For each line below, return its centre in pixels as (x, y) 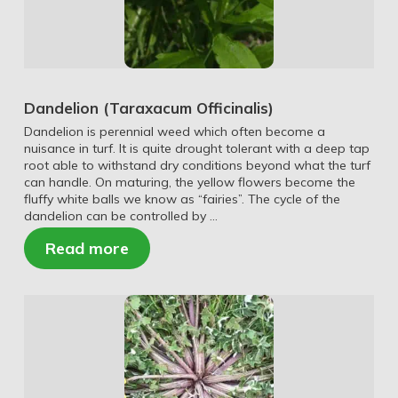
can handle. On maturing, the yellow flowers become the (189, 182)
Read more (87, 249)
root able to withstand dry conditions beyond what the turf (197, 165)
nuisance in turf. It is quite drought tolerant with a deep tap (196, 148)
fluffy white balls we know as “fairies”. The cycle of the (182, 199)
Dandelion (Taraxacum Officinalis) (148, 107)
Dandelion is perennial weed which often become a (174, 131)
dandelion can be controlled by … (120, 215)
